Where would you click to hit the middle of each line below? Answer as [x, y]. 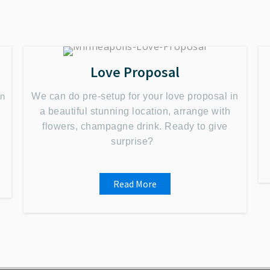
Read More [135, 184]
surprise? [135, 141]
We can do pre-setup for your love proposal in [135, 96]
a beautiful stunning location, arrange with [135, 111]
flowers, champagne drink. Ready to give [135, 126]
